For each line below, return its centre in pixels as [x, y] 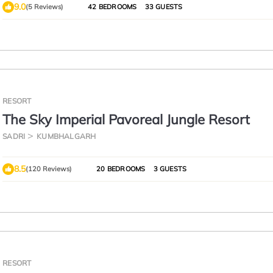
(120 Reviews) [49, 169]
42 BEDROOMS [112, 7]
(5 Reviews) [45, 7]
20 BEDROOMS [121, 169]
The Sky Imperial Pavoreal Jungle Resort [126, 119]
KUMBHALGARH [66, 136]
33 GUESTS [163, 7]
